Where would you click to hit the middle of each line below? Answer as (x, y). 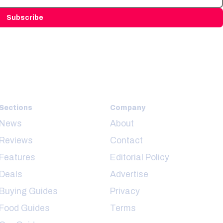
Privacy (125, 191)
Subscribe (25, 17)
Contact (126, 140)
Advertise (129, 174)
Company (127, 108)
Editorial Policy (139, 157)
